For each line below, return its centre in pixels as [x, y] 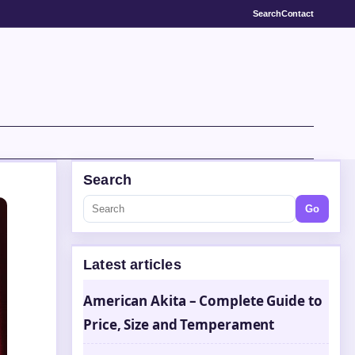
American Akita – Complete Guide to [203, 301]
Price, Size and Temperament [179, 324]
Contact [297, 13]
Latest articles [132, 265]
